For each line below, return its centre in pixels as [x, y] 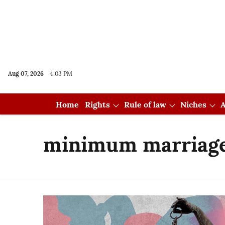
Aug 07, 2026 [26, 74]
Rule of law [145, 104]
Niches [193, 104]
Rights [97, 104]
